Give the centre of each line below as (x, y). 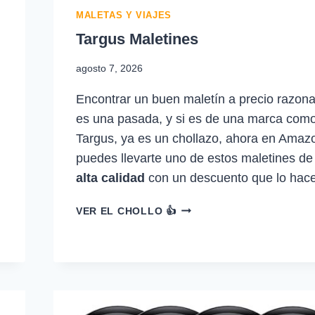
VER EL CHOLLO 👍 (126, 211)
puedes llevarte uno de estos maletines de (194, 158)
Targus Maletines (137, 39)
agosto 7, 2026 (109, 68)
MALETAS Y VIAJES (123, 16)
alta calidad (110, 178)
